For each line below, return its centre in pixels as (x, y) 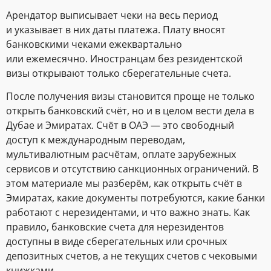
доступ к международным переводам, (96, 140)
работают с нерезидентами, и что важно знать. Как (128, 213)
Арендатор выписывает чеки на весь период (112, 15)
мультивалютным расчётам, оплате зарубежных (121, 155)
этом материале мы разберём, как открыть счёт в (124, 184)
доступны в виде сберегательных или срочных (116, 242)
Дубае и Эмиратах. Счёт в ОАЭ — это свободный (120, 126)
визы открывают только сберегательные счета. (119, 73)
